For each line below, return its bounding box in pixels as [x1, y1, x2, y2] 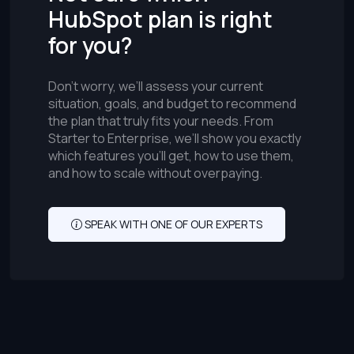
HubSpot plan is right [48, 4, 273, 35]
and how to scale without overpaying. [48, 164, 262, 183]
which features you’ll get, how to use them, [48, 147, 294, 165]
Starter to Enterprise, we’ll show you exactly [48, 130, 301, 148]
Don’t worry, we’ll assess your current [48, 77, 263, 96]
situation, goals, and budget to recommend [48, 95, 296, 113]
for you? [48, 30, 133, 61]
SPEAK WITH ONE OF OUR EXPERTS [82, 217, 262, 232]
